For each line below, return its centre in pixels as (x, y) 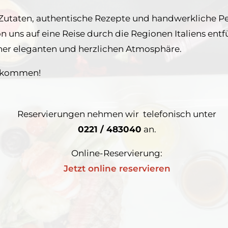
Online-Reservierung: (117, 153)
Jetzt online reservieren (117, 169)
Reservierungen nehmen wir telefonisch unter (117, 114)
